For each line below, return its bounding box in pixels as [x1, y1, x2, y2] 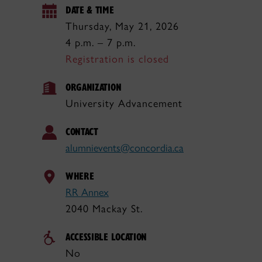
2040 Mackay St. [65, 202, 143, 215]
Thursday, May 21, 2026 [65, 20, 179, 33]
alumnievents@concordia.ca [65, 142, 184, 154]
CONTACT [65, 125, 98, 138]
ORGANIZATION [65, 80, 122, 94]
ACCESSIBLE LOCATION [65, 230, 147, 243]
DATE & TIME [65, 3, 114, 16]
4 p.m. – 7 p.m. [65, 36, 136, 49]
